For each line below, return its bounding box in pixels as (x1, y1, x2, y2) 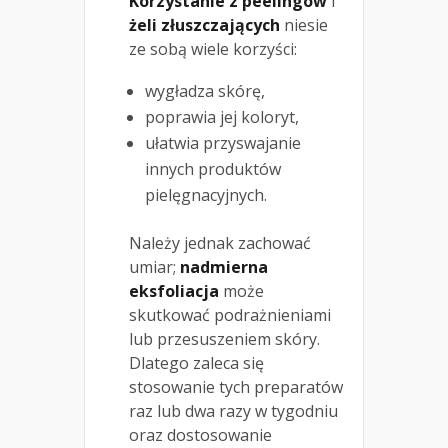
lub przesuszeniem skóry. (129, 327, 320, 350)
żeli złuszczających (129, 13, 280, 36)
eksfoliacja (129, 279, 219, 302)
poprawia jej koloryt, (145, 105, 299, 128)
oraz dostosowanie (129, 423, 272, 446)
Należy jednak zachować (129, 231, 311, 254)
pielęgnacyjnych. (145, 183, 267, 206)
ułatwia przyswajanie (145, 131, 301, 154)
